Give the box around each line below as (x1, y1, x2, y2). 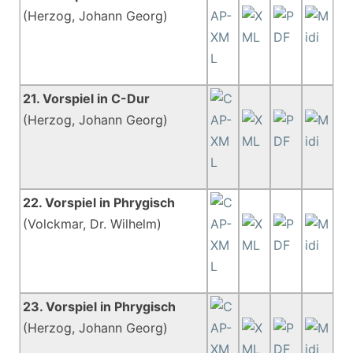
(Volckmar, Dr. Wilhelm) (23, 216, 162, 232)
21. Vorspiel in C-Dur (23, 91, 150, 106)
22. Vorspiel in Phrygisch (23, 195, 176, 210)
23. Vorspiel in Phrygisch (23, 299, 176, 314)
